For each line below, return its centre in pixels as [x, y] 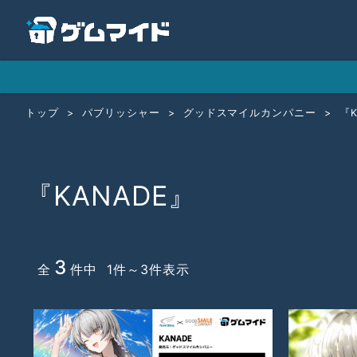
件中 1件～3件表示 [129, 269]
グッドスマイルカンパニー [250, 112]
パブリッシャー [121, 112]
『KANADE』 [111, 195]
